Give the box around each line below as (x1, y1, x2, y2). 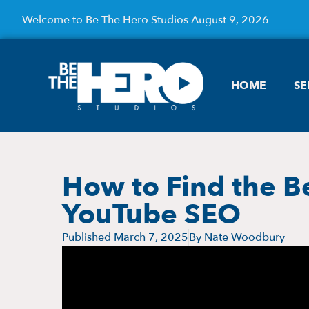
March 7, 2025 (114, 229, 188, 245)
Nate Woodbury (204, 229, 285, 245)
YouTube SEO (62, 195, 241, 234)
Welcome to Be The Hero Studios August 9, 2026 (22, 12, 269, 28)
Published (62, 229, 114, 245)
